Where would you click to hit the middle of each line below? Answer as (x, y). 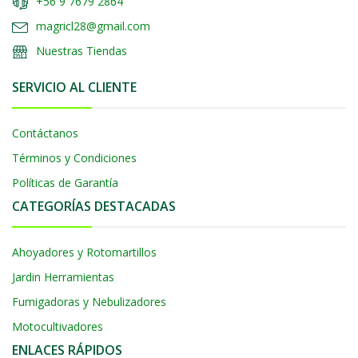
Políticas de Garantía (65, 183)
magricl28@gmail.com (93, 26)
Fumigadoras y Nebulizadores (89, 302)
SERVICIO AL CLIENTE (74, 88)
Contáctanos (45, 133)
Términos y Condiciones (74, 158)
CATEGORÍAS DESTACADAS (94, 207)
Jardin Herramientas (63, 277)
